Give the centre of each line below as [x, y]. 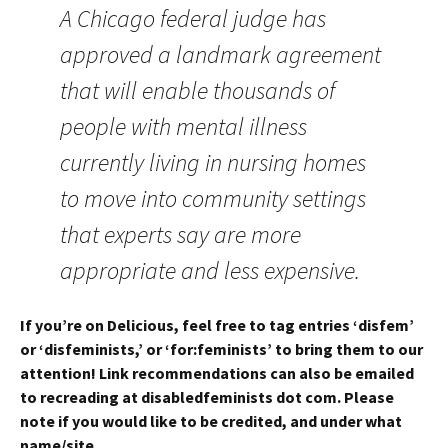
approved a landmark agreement [220, 54]
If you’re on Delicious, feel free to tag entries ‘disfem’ [217, 325]
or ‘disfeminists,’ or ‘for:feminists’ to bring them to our [221, 349]
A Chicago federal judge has [193, 18]
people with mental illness [183, 126]
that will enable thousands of [197, 90]
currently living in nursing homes [213, 162]
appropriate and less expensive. [210, 270]
